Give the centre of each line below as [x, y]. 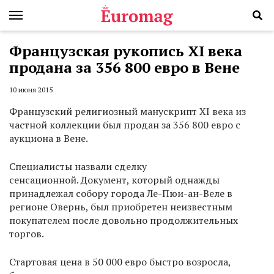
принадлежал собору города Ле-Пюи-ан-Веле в [121, 194]
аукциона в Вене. [49, 139]
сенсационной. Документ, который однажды [114, 180]
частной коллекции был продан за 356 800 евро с [125, 125]
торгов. [27, 234]
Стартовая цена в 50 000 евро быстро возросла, [120, 262]
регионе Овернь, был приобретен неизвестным [121, 207]
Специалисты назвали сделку [78, 167]
